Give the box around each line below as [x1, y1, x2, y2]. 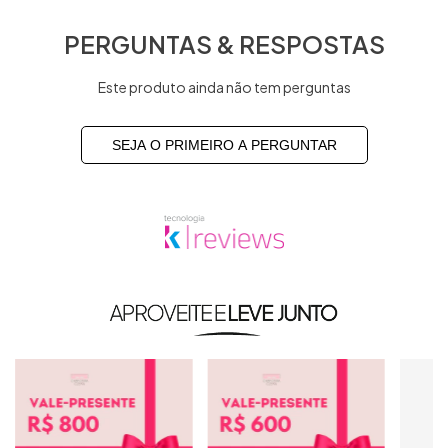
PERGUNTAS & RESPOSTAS [63, 28, 385, 59]
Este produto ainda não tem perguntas [97, 78, 351, 97]
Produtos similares [103, 302, 345, 337]
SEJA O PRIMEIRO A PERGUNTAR [111, 137, 337, 154]
